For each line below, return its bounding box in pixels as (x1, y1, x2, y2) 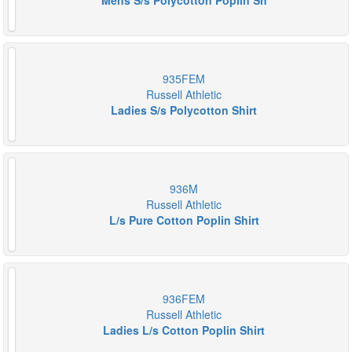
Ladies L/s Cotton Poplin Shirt (103, 322, 265, 338)
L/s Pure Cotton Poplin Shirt (108, 212, 259, 228)
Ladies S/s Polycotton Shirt (111, 102, 257, 118)
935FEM (163, 71, 205, 86)
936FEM (163, 291, 205, 306)
